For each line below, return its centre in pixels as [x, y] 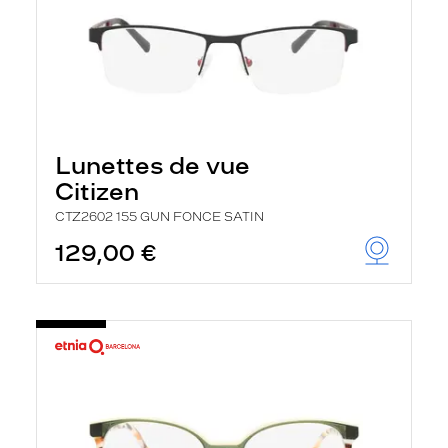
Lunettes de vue [152, 165]
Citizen [97, 191]
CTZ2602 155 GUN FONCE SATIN [159, 217]
